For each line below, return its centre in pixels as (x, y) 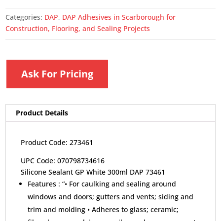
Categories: (25, 17)
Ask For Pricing (57, 74)
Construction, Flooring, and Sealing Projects (78, 29)
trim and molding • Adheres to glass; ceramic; (103, 210)
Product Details (42, 113)
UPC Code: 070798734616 (63, 161)
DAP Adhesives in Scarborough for (119, 17)
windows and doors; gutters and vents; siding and (111, 197)
